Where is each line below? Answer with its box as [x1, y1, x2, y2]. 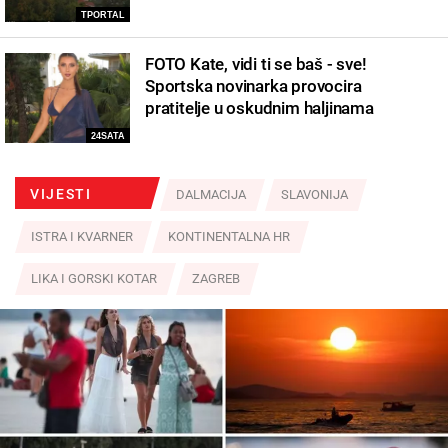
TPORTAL [81, 9, 125, 20]
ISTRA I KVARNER [31, 228, 133, 244]
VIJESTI [30, 185, 92, 202]
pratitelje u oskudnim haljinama [145, 97, 374, 118]
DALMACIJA [175, 186, 246, 202]
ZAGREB [192, 270, 240, 286]
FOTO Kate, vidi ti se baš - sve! [145, 53, 367, 74]
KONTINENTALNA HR [168, 228, 290, 244]
